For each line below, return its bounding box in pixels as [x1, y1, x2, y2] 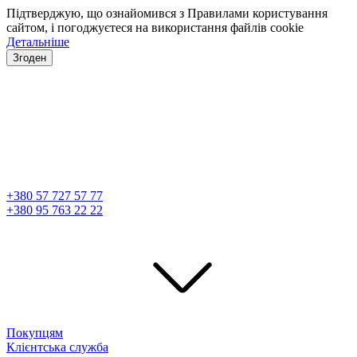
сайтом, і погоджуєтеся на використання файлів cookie [6, 21, 304, 34]
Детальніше [6, 35, 69, 49]
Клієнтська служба [6, 340, 108, 354]
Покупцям [6, 326, 63, 339]
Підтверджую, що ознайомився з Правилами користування [6, 6, 328, 20]
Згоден [13, 52, 46, 64]
